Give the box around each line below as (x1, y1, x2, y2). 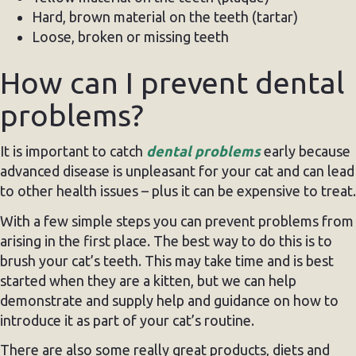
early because (264, 143, 350, 159)
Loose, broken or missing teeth (32, 28, 229, 44)
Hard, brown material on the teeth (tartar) (32, 8, 298, 25)
